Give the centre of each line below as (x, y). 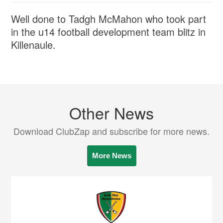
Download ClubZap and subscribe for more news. (111, 131)
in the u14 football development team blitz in (109, 31)
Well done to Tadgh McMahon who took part (109, 18)
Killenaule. (34, 44)
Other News (111, 112)
